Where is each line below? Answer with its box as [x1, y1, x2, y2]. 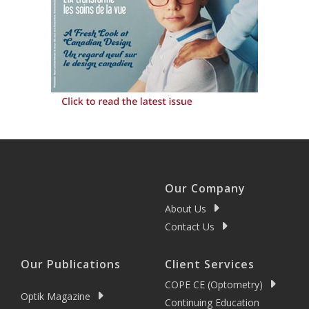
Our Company [165, 180, 246, 196]
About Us [165, 202, 206, 216]
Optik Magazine [21, 289, 90, 303]
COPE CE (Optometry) [165, 278, 263, 292]
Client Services [165, 256, 255, 272]
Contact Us [165, 220, 215, 234]
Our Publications [21, 256, 121, 272]
